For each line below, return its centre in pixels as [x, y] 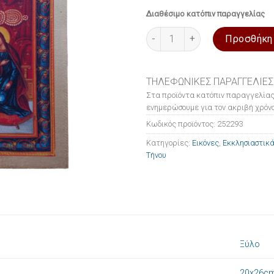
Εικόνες [206, 143]
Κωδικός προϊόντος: [182, 124]
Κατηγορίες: [169, 143]
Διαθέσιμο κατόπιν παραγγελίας [206, 13]
